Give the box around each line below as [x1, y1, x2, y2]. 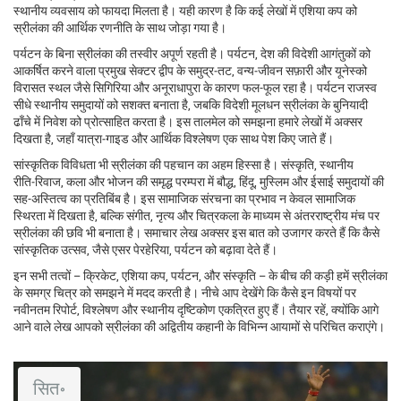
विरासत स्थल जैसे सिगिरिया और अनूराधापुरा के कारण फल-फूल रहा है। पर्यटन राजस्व [13, 78, 377, 96]
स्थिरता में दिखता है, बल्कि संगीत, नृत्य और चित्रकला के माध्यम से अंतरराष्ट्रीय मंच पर [13, 206, 380, 224]
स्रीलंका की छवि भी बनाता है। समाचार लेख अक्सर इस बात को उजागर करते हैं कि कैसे [13, 223, 380, 241]
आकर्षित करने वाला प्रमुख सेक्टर [13, 61, 156, 79]
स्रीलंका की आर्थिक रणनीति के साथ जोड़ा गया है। [13, 18, 226, 36]
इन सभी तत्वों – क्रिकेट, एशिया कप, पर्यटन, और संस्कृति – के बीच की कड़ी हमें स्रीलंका [13, 266, 388, 284]
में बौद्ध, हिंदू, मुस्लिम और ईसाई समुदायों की [205, 172, 384, 190]
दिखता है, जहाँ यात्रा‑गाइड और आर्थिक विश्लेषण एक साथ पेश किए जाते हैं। [13, 129, 334, 147]
